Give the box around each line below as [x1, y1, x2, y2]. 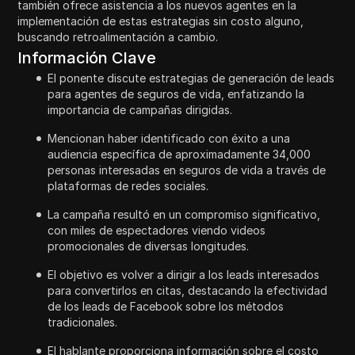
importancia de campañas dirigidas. [48, 102, 233, 116]
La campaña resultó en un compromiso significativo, [48, 207, 321, 221]
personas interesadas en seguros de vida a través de [48, 162, 326, 177]
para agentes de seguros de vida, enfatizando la [48, 86, 305, 101]
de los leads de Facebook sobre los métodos [48, 299, 284, 313]
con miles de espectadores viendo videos [48, 223, 266, 237]
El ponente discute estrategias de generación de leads [48, 71, 335, 85]
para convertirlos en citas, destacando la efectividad [48, 283, 328, 297]
